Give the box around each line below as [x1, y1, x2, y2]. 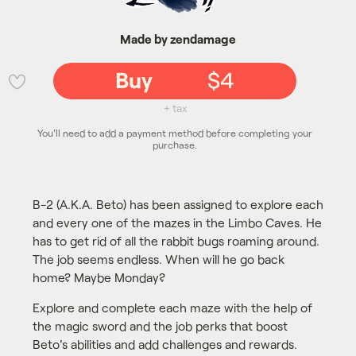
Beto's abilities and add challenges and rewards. [32, 336, 297, 352]
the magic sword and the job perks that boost [32, 318, 288, 334]
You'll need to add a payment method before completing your [37, 126, 313, 139]
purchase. [153, 138, 198, 151]
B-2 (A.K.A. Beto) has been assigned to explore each [32, 195, 323, 211]
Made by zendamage [120, 30, 236, 46]
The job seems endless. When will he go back [32, 250, 284, 266]
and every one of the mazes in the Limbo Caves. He [32, 214, 322, 230]
